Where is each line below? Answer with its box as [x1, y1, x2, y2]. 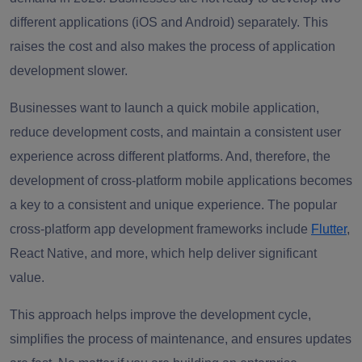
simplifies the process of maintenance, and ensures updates [10, 332, 351, 347]
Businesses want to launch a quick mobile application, [10, 101, 319, 116]
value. [10, 271, 44, 285]
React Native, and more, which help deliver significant [10, 246, 317, 261]
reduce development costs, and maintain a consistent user [10, 125, 341, 140]
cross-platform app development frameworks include [10, 222, 311, 237]
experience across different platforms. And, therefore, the [10, 149, 330, 164]
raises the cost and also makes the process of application [10, 40, 335, 54]
